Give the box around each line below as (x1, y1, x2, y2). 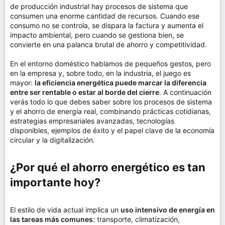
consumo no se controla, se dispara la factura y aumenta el (10, 21, 203, 30)
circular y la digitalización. (10, 136, 95, 144)
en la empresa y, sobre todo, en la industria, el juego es (10, 69, 191, 77)
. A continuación (159, 88, 211, 96)
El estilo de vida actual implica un (10, 205, 121, 214)
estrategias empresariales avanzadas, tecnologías (10, 117, 174, 125)
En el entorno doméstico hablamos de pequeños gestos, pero (10, 59, 211, 68)
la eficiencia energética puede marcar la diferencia (35, 78, 206, 87)
